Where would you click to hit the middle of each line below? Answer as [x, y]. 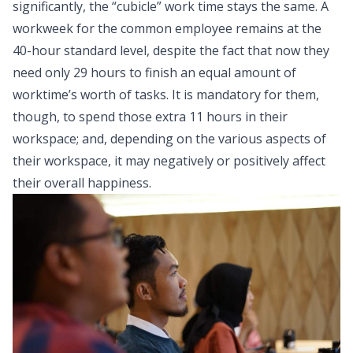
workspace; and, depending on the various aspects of [169, 139]
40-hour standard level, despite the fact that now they [171, 51]
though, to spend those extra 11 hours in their [150, 117]
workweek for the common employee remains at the [167, 29]
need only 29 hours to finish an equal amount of [154, 73]
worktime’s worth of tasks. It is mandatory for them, [166, 95]
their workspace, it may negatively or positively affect [169, 161]
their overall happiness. [82, 183]
